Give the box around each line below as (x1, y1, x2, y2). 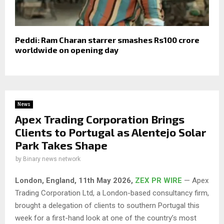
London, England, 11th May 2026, (15, 176, 135, 185)
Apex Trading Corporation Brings (15, 112, 184, 125)
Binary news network (23, 155, 80, 162)
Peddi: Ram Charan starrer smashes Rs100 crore (15, 34, 199, 44)
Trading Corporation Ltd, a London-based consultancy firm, (15, 188, 209, 198)
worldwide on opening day (15, 44, 118, 54)
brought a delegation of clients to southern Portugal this (15, 201, 199, 210)
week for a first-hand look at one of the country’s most (15, 213, 196, 223)
